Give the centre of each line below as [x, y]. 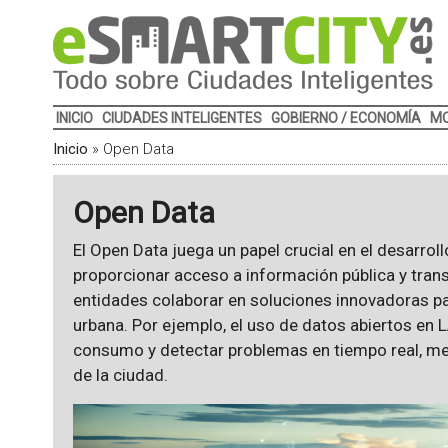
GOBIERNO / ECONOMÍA [345, 118]
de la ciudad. [120, 375]
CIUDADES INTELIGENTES [181, 118]
